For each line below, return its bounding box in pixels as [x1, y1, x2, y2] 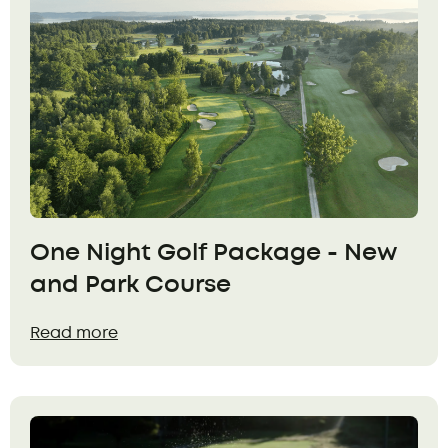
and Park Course [30, 274, 231, 296]
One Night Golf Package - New [30, 242, 397, 264]
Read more [30, 325, 118, 341]
